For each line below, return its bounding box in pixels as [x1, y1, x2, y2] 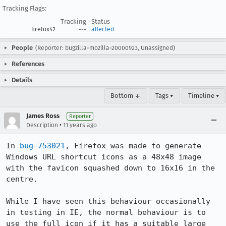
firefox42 [31, 26, 55, 33]
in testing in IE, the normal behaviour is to [6, 208, 206, 217]
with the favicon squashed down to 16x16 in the [6, 163, 215, 173]
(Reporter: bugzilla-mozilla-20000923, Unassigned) [35, 44, 175, 51]
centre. [6, 175, 38, 184]
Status [91, 18, 110, 25]
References [12, 60, 44, 68]
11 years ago [63, 122, 97, 129]
